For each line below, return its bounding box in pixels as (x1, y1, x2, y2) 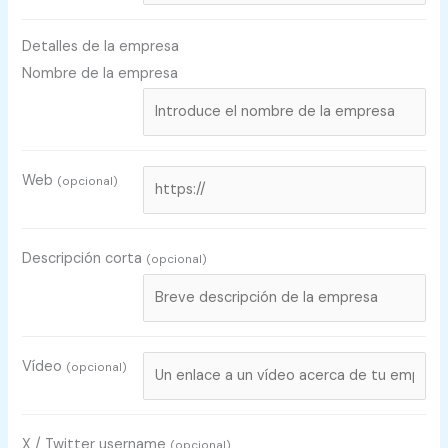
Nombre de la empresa (22, 63, 179, 83)
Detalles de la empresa (22, 36, 180, 56)
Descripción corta (22, 248, 147, 268)
